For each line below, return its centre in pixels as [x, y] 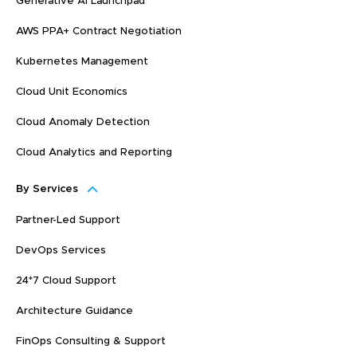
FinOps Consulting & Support [91, 342]
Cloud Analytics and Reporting [94, 153]
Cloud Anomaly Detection [83, 123]
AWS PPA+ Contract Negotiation [99, 32]
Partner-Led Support [68, 221]
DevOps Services [61, 251]
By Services [47, 190]
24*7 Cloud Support [66, 281]
